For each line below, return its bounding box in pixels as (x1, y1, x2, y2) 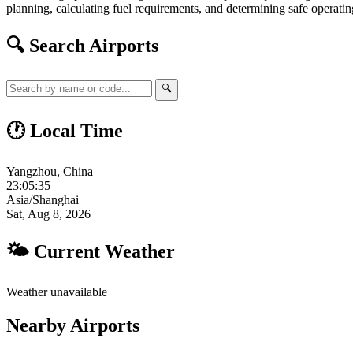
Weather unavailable (6, 285, 107, 299)
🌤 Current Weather (6, 241, 175, 262)
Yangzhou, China (6, 165, 93, 179)
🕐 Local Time (6, 121, 123, 142)
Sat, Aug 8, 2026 (6, 207, 91, 221)
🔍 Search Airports (6, 35, 158, 56)
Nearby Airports (6, 315, 139, 336)
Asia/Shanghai (6, 193, 79, 207)
